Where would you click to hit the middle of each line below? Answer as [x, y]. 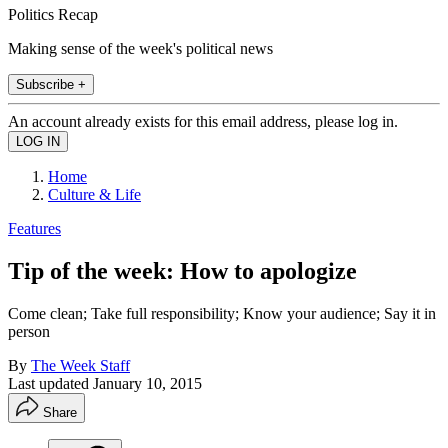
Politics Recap [53, 14]
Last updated [50, 383]
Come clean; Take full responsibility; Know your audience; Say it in [222, 313]
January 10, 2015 [147, 383]
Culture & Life [94, 194]
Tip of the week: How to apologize [182, 270]
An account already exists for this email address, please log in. [203, 121]
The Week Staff [80, 365]
